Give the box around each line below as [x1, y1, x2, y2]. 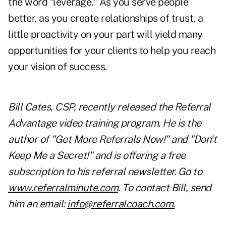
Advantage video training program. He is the [8, 117, 201, 130]
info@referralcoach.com [67, 198, 173, 210]
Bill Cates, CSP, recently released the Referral [8, 101, 211, 114]
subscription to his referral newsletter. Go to [8, 165, 202, 178]
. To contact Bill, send [118, 182, 211, 194]
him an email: [8, 198, 65, 210]
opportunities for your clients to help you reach [8, 44, 215, 57]
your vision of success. [8, 61, 107, 73]
